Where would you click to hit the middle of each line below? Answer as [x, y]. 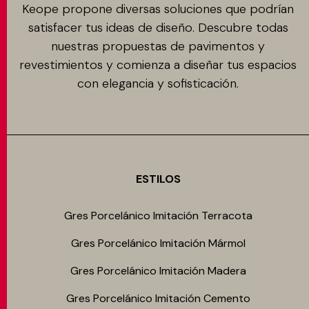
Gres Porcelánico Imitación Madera [158, 271]
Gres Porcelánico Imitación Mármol [158, 243]
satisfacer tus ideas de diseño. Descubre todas [158, 28]
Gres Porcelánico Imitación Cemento [158, 298]
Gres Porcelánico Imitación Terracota [158, 216]
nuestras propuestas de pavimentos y [158, 46]
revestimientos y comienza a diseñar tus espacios [158, 65]
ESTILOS [158, 179]
